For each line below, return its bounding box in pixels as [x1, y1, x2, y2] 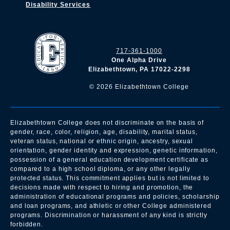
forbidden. [10, 221, 44, 228]
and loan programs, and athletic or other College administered [10, 202, 212, 209]
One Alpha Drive [111, 56, 167, 64]
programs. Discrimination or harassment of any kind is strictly [10, 212, 207, 219]
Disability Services [26, 1, 91, 8]
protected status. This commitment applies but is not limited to [10, 175, 209, 182]
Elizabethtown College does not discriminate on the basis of [10, 119, 204, 126]
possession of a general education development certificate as [10, 156, 208, 163]
